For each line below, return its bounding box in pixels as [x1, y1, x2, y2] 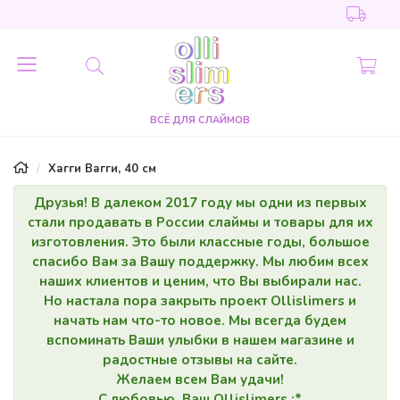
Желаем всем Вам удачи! [116, 371, 284, 388]
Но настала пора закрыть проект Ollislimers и [44, 292, 356, 310]
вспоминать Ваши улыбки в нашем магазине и [46, 331, 354, 349]
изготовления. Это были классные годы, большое [30, 233, 370, 251]
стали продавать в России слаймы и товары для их [27, 213, 373, 231]
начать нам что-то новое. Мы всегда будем [54, 312, 346, 329]
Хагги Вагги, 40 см [48, 161, 156, 177]
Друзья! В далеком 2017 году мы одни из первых [33, 194, 367, 212]
